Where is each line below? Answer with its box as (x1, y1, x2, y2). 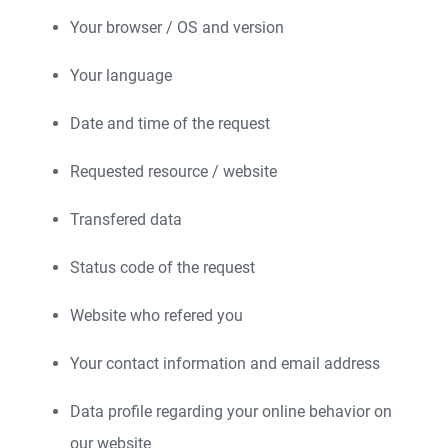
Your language (70, 66, 172, 85)
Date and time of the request (70, 114, 270, 133)
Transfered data (70, 210, 182, 229)
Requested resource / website (70, 162, 277, 181)
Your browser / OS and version (70, 18, 284, 37)
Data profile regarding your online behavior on (70, 402, 392, 421)
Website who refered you (70, 306, 243, 325)
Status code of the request (70, 258, 255, 277)
